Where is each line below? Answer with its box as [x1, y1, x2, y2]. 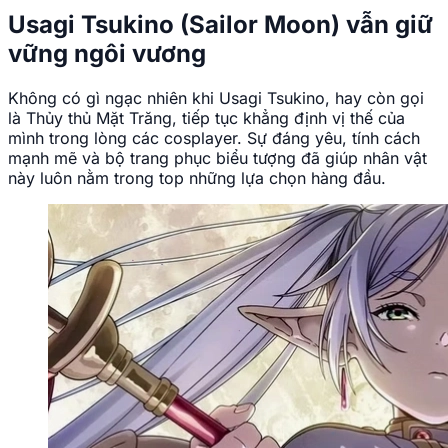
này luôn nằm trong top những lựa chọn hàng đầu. [8, 168, 386, 189]
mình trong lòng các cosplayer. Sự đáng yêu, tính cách [8, 128, 420, 149]
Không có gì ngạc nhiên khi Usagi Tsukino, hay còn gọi [8, 88, 424, 109]
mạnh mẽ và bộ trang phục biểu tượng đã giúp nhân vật [8, 148, 427, 169]
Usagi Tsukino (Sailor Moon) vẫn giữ [8, 10, 433, 40]
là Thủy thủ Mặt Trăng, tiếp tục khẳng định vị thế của [8, 108, 405, 129]
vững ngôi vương [8, 39, 206, 69]
